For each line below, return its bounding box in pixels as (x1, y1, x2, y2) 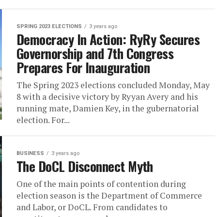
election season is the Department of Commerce (16, 190, 202, 201)
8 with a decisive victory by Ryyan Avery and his (16, 91, 198, 102)
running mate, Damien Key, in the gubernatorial (16, 103, 199, 114)
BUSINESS (16, 150, 44, 156)
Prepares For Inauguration (16, 58, 150, 77)
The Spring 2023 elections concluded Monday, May (16, 79, 210, 91)
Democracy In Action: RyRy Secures (16, 30, 200, 49)
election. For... (16, 114, 70, 125)
